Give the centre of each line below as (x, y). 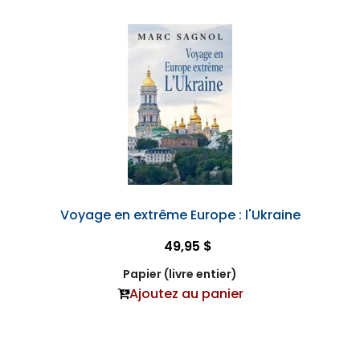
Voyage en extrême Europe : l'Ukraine (180, 215)
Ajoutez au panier (186, 294)
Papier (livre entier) (180, 274)
